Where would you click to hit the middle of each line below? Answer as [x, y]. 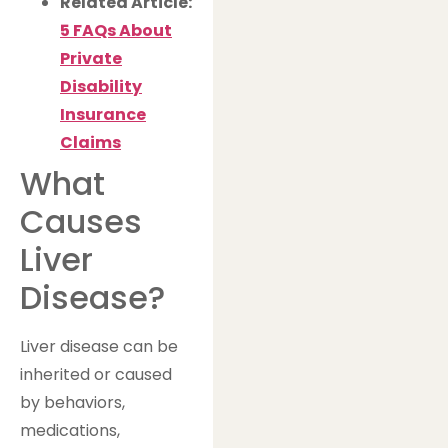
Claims [90, 143]
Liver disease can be [99, 347]
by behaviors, [72, 403]
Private [91, 59]
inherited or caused [96, 375]
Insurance [103, 115]
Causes [81, 222]
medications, [70, 431]
